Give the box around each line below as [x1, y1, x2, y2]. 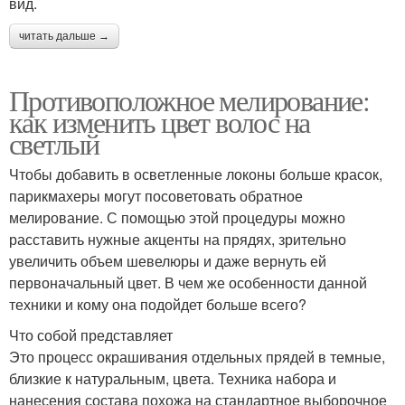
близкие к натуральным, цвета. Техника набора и [9, 367, 336, 389]
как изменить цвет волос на [9, 101, 310, 141]
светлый [9, 123, 99, 163]
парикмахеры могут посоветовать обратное [9, 184, 303, 206]
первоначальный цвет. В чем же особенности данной [9, 271, 367, 293]
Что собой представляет [9, 324, 176, 345]
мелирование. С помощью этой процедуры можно [9, 206, 345, 228]
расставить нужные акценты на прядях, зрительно [9, 228, 346, 250]
